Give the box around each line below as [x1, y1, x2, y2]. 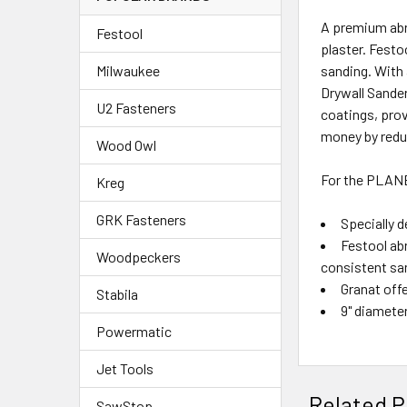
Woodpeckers [96, 248, 181, 266]
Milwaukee [96, 62, 160, 80]
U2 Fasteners [96, 99, 176, 117]
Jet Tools [96, 360, 154, 378]
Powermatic [96, 323, 172, 341]
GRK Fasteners [96, 211, 186, 229]
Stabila [96, 285, 138, 303]
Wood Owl [96, 136, 156, 154]
